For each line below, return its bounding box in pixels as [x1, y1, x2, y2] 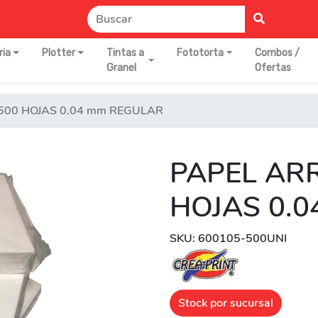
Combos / [255, 47, 300, 59]
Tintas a [106, 47, 144, 59]
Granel [106, 62, 136, 74]
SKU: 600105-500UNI [170, 231, 287, 246]
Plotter [41, 47, 75, 59]
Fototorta [177, 47, 224, 59]
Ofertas [255, 62, 292, 74]
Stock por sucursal [178, 295, 273, 311]
